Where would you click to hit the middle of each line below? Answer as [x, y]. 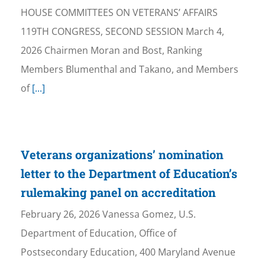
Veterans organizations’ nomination [122, 155]
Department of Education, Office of [98, 233]
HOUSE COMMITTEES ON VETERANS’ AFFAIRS [119, 13]
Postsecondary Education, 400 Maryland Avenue [128, 252]
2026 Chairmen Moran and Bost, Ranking [111, 51]
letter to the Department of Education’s [129, 174]
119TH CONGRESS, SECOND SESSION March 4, [122, 32]
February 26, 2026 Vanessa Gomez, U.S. [108, 214]
